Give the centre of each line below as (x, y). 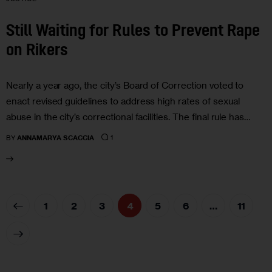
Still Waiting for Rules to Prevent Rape (133, 32)
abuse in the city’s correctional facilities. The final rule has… (129, 117)
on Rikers (37, 52)
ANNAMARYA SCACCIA (56, 138)
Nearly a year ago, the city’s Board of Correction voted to (125, 85)
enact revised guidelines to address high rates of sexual (123, 101)
